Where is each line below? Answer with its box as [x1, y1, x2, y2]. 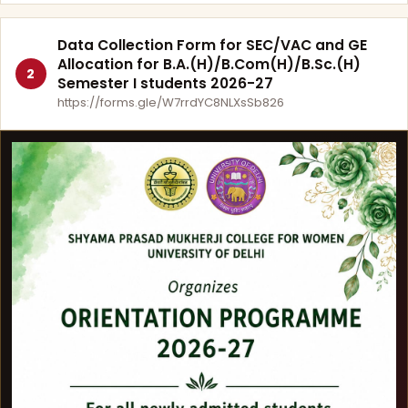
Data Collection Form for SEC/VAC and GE [57, 35, 368, 55]
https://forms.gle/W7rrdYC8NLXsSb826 [57, 93, 285, 111]
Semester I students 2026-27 [57, 73, 274, 93]
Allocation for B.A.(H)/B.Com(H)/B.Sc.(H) [57, 54, 362, 74]
